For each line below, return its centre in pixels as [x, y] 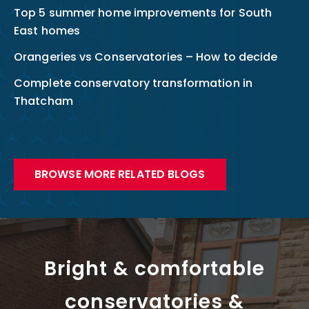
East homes [47, 31]
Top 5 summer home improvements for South [143, 13]
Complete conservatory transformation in [133, 83]
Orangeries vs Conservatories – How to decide [146, 57]
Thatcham [45, 101]
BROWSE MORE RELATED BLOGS [120, 174]
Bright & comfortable [154, 269]
